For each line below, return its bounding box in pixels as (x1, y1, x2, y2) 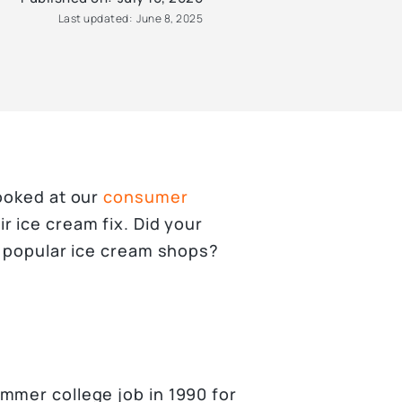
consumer (103, 186, 188, 207)
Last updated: (57, 11, 132, 26)
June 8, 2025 (136, 11, 203, 26)
